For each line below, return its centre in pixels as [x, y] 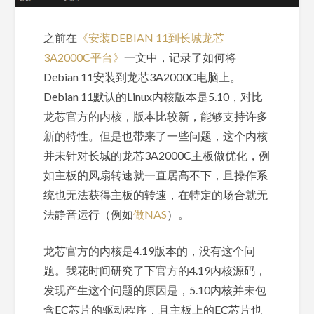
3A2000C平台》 [84, 57]
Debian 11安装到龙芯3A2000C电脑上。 [143, 76]
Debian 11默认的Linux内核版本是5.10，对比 [153, 96]
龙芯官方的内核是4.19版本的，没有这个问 [150, 250]
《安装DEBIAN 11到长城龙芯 [151, 37]
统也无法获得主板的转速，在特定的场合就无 [156, 194]
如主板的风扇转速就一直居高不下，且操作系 [156, 175]
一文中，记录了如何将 [180, 57]
